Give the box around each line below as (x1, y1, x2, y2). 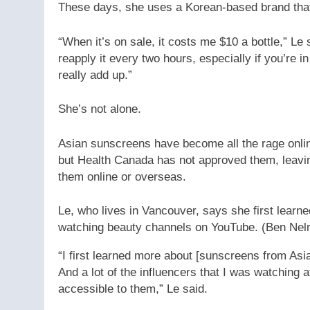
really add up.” (58, 68, 132, 82)
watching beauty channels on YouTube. (58, 221, 258, 235)
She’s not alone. (58, 102, 141, 116)
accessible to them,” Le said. (58, 282, 208, 296)
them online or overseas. (58, 170, 186, 183)
